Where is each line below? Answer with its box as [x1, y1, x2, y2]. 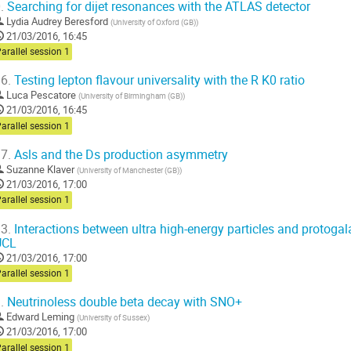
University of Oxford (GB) [113, 16, 196, 27]
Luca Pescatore [6, 88, 76, 103]
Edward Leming [6, 309, 74, 324]
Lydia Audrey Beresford [6, 13, 108, 28]
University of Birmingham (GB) [81, 90, 183, 102]
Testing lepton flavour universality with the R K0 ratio [11, 72, 305, 89]
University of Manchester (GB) [79, 164, 179, 175]
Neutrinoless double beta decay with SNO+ [4, 294, 242, 311]
